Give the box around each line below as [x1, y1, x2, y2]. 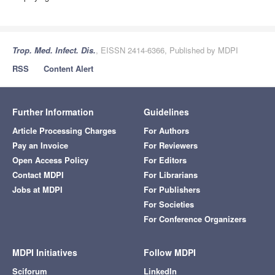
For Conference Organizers [144, 212, 246, 225]
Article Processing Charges [12, 124, 116, 136]
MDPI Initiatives [12, 246, 77, 258]
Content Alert [44, 62, 93, 74]
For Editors [144, 153, 187, 166]
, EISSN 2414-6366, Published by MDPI [96, 44, 238, 56]
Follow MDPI [144, 246, 196, 258]
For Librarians [144, 168, 198, 180]
